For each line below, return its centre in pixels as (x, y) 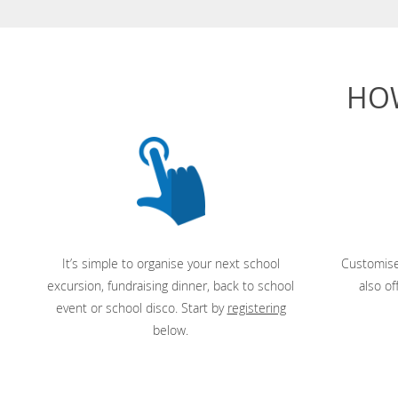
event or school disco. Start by (141, 308)
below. (171, 330)
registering (256, 308)
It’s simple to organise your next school (171, 263)
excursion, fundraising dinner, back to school (171, 286)
